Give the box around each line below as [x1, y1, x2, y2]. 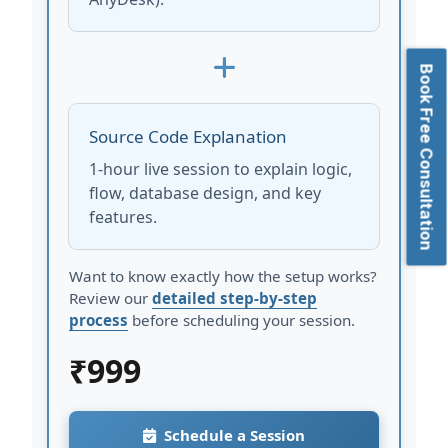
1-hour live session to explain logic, [89, 157, 352, 180]
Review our [69, 287, 148, 308]
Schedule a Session [164, 425, 305, 446]
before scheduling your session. [132, 309, 355, 330]
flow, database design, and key [89, 181, 321, 204]
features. [89, 205, 157, 228]
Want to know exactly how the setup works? [69, 265, 377, 286]
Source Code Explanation [89, 124, 287, 148]
